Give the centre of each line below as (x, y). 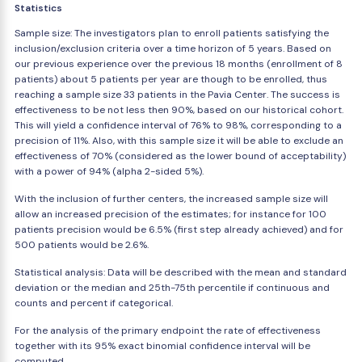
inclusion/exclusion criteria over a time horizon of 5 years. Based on (173, 48)
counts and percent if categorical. (94, 303)
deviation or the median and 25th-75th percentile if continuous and (172, 288)
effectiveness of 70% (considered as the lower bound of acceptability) (180, 156)
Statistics (38, 8)
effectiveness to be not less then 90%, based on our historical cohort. (179, 110)
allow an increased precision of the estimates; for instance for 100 (170, 214)
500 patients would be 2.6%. (82, 245)
